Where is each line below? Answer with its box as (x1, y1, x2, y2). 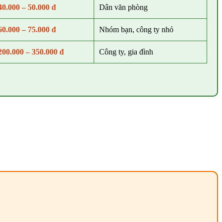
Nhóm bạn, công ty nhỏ (99, 25, 173, 34)
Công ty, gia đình (99, 48, 153, 56)
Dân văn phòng (99, 3, 148, 12)
